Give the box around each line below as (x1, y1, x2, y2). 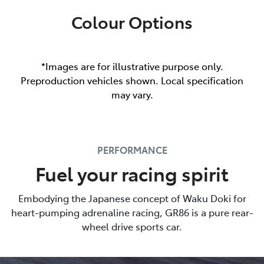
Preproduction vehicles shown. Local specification (21, 73, 243, 87)
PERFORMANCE (97, 143, 167, 156)
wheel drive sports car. (82, 219, 182, 233)
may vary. (111, 87, 153, 101)
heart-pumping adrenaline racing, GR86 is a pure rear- (11, 205, 253, 219)
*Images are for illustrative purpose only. (41, 59, 223, 72)
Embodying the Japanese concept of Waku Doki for (18, 191, 246, 204)
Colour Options (71, 9, 193, 33)
